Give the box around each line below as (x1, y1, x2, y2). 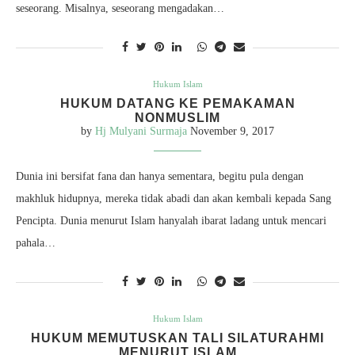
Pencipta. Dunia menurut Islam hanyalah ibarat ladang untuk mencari (16, 215, 326, 227)
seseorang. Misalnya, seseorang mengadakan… (16, 2, 224, 15)
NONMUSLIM (135, 111, 220, 125)
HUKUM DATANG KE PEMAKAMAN (59, 97, 296, 111)
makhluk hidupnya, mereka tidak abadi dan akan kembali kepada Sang (16, 193, 331, 205)
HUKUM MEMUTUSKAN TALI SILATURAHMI (31, 331, 324, 345)
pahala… (16, 237, 55, 250)
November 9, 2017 (190, 125, 274, 138)
